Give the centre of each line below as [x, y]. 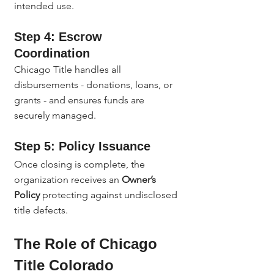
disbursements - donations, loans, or [94, 85]
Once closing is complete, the [81, 164]
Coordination [52, 53]
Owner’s [140, 180]
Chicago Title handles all [69, 69]
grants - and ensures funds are [80, 100]
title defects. [41, 210]
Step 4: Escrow [60, 37]
